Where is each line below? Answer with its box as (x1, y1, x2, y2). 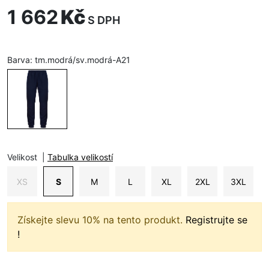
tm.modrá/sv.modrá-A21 (35, 55, 130, 65)
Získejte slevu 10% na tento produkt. (17, 214, 186, 226)
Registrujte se (186, 214, 247, 226)
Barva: (7, 55, 35, 65)
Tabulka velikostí (47, 152, 113, 163)
